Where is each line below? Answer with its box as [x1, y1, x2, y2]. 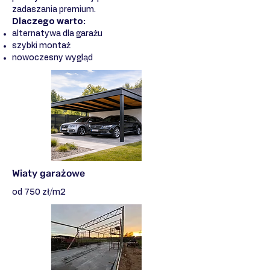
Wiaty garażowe [12, 167, 85, 179]
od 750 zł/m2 [12, 187, 66, 196]
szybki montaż [12, 41, 71, 50]
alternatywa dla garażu [12, 29, 102, 38]
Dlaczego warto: [12, 17, 86, 26]
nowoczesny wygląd [12, 53, 93, 62]
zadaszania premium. [12, 5, 96, 14]
